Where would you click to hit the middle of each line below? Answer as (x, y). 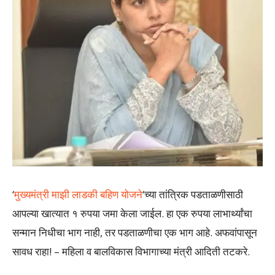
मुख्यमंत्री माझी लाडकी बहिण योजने (78, 194)
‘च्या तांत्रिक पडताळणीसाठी (193, 194)
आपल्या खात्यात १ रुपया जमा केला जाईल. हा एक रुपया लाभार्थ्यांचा (132, 213)
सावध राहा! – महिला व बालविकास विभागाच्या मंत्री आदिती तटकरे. (131, 251)
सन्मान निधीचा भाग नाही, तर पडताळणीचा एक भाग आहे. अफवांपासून (135, 232)
